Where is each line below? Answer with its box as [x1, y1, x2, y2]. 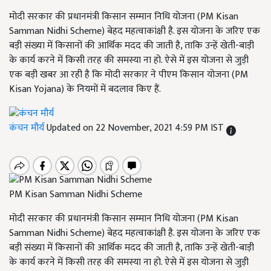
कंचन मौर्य [9, 120, 47, 137]
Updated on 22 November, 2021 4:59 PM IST [47, 120, 226, 137]
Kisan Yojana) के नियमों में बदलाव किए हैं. [9, 81, 161, 97]
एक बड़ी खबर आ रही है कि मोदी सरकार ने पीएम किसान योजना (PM [9, 67, 248, 83]
